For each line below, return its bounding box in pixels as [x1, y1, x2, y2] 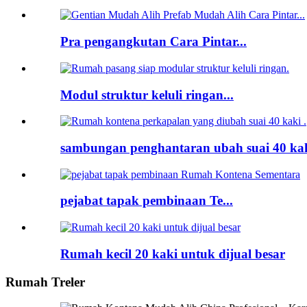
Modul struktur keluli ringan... [60, 87, 234, 102]
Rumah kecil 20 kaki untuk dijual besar [60, 246, 285, 261]
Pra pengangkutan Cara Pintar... [60, 34, 247, 49]
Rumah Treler [5, 274, 85, 289]
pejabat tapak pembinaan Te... [60, 193, 233, 208]
